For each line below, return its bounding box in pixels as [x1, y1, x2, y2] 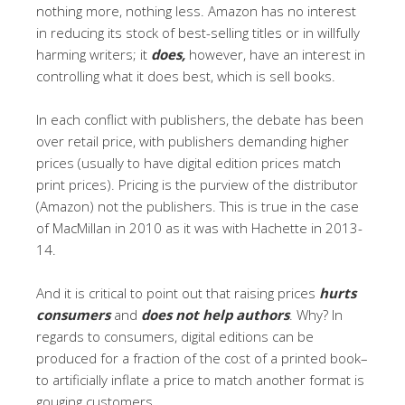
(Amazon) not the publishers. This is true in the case [36, 196, 359, 215]
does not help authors [141, 305, 289, 324]
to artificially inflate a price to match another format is [36, 370, 364, 389]
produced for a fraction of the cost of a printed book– [36, 348, 368, 367]
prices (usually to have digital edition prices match [36, 153, 341, 172]
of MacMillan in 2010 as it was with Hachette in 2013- [36, 218, 363, 237]
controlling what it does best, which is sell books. [36, 66, 335, 85]
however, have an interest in [189, 44, 365, 63]
